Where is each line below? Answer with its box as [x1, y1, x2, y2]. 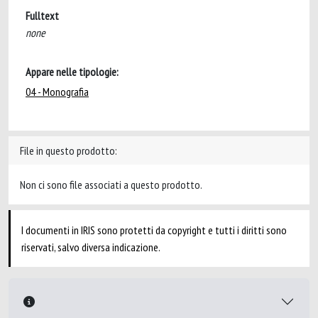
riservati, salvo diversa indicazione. [21, 240, 160, 254]
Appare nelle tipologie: [26, 65, 119, 79]
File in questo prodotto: [20, 143, 117, 158]
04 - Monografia [26, 84, 89, 99]
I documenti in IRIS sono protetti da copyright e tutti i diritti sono [21, 223, 287, 237]
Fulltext [26, 9, 59, 23]
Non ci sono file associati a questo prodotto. [20, 177, 202, 192]
